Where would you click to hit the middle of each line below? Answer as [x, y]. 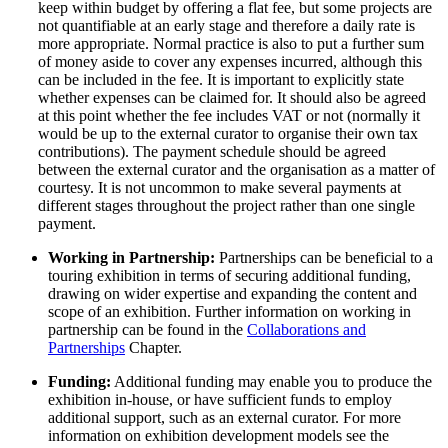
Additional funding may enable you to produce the [271, 381]
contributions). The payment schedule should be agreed [212, 151]
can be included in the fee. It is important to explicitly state [221, 79]
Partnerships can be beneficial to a [324, 257]
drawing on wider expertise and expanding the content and [232, 293]
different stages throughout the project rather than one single [226, 205]
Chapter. [153, 347]
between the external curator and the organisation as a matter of [236, 169]
